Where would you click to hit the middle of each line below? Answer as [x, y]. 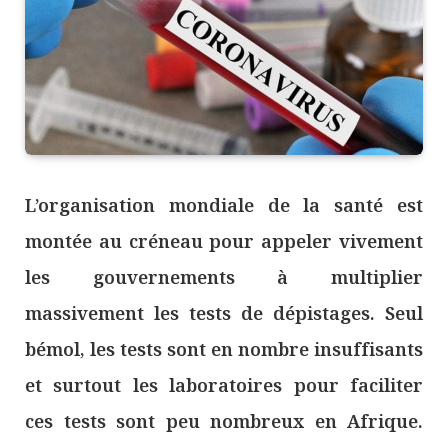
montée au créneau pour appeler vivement [224, 241]
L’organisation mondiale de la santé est [224, 205]
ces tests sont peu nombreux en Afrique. [224, 421]
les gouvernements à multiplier [224, 277]
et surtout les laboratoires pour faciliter [224, 385]
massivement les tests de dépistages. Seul [224, 313]
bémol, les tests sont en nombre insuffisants [224, 349]
